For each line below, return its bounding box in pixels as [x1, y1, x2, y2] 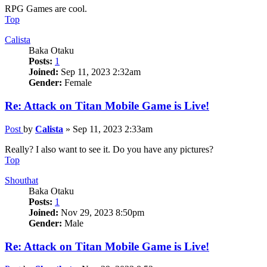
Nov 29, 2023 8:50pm [58, 207, 144, 218]
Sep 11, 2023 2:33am [73, 123, 153, 134]
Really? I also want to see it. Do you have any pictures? [5, 144, 213, 154]
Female [62, 77, 92, 88]
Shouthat [5, 175, 38, 185]
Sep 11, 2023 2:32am [58, 67, 141, 77]
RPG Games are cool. [5, 4, 87, 14]
